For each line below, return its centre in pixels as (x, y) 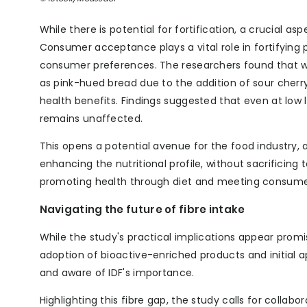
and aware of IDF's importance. (117, 273)
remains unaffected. (91, 119)
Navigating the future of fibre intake (142, 210)
